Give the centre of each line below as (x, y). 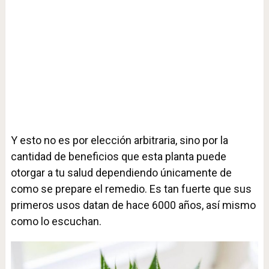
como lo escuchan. (56, 221)
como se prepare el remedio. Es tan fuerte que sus (131, 189)
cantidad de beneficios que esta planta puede (118, 156)
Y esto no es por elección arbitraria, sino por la (119, 140)
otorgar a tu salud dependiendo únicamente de (121, 173)
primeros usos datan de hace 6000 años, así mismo (133, 205)
